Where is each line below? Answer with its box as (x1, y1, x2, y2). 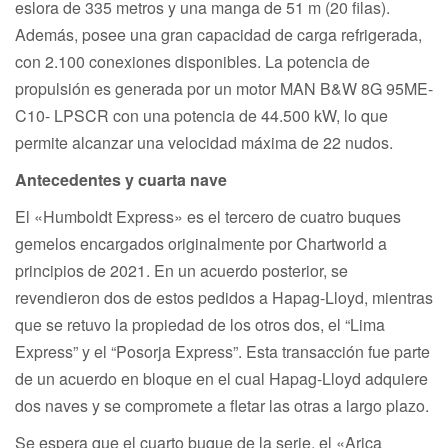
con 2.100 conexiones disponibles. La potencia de (15, 49, 370, 73)
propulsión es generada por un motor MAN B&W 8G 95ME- (15, 76, 433, 100)
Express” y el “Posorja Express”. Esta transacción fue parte (15, 339, 430, 363)
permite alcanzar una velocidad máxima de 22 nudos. (15, 130, 393, 154)
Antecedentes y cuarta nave (15, 167, 227, 191)
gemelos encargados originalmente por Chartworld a (15, 231, 387, 255)
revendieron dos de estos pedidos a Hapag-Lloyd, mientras (15, 285, 433, 309)
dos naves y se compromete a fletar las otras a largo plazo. (15, 393, 429, 417)
